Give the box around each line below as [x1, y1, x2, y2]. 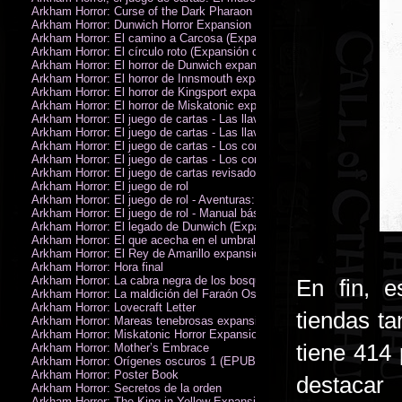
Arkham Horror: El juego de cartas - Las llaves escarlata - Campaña [31, 111, 383, 126]
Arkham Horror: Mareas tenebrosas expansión [31, 313, 270, 328]
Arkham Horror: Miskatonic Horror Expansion [31, 327, 264, 341]
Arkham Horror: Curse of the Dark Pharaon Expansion [31, 4, 310, 18]
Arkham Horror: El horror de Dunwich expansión [31, 57, 278, 72]
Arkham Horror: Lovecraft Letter [31, 300, 196, 314]
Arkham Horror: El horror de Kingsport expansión [31, 84, 284, 99]
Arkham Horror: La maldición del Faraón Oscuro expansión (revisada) [31, 286, 390, 301]
